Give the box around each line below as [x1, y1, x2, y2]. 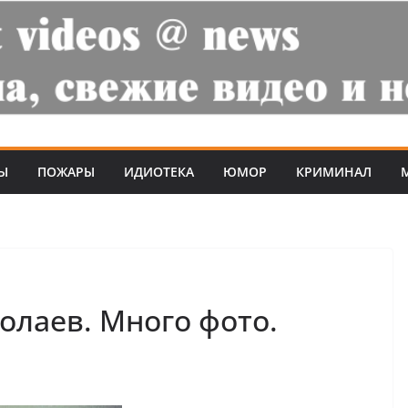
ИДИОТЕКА [124, 162, 194, 180]
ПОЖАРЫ [37, 162, 95, 180]
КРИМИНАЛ [296, 162, 372, 180]
